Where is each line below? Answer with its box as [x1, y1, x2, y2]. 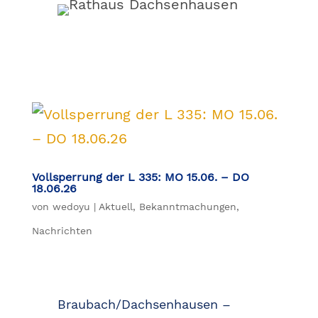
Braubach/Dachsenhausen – [57, 297, 231, 312]
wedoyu [52, 201, 90, 213]
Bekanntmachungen [138, 201, 236, 213]
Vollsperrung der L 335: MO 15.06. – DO [31, 170, 249, 185]
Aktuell [98, 201, 133, 213]
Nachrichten [31, 225, 92, 237]
